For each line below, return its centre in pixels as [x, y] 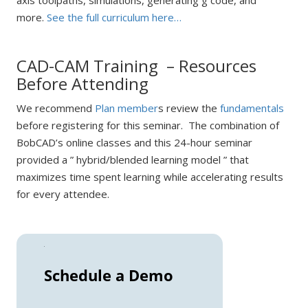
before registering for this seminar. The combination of [147, 125]
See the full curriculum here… [114, 17]
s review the [189, 108]
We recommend [55, 108]
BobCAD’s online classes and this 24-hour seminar [134, 142]
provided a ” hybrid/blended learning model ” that [132, 159]
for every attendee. [63, 194]
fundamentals [252, 108]
